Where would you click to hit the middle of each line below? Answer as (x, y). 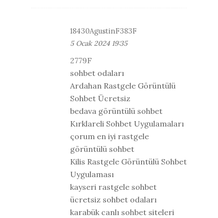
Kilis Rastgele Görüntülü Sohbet (128, 161)
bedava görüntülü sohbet (116, 111)
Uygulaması (92, 174)
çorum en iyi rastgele (109, 136)
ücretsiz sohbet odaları (113, 199)
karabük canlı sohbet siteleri (122, 212)
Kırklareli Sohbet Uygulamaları (127, 123)
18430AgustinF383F (103, 31)
